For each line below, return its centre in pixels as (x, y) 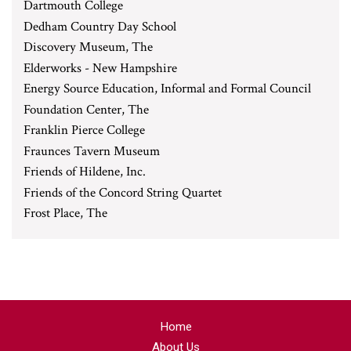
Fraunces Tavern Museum (92, 151)
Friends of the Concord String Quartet (123, 192)
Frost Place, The (65, 213)
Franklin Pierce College (84, 130)
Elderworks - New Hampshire (100, 68)
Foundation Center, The (86, 109)
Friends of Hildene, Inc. (85, 172)
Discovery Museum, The (88, 47)
